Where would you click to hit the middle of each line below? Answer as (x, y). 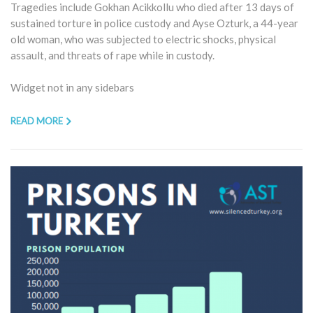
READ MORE (37, 121)
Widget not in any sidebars (72, 87)
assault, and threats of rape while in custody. (112, 55)
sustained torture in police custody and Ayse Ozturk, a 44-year (154, 23)
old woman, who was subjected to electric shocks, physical (143, 39)
